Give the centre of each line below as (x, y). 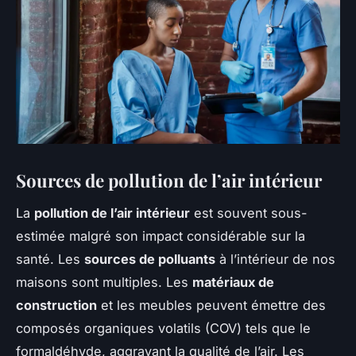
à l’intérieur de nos (275, 259)
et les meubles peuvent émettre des (211, 305)
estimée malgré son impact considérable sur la (161, 236)
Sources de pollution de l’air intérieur (169, 180)
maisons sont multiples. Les (104, 282)
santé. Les (50, 259)
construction (56, 305)
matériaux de (233, 282)
